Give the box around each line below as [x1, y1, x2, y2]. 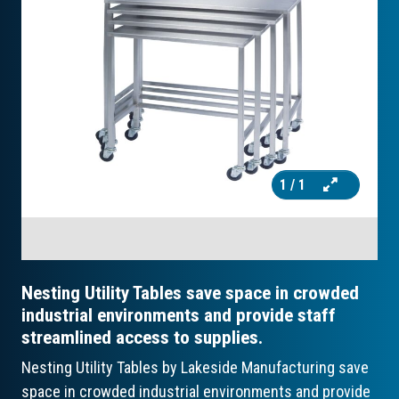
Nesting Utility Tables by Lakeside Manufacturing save [21, 358, 369, 378]
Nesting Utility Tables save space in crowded [21, 281, 359, 305]
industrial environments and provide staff [21, 304, 336, 327]
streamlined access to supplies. [21, 326, 263, 349]
